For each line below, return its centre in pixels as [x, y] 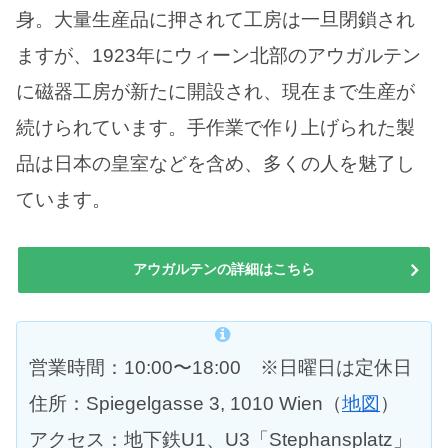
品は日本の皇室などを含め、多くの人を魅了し [215, 164]
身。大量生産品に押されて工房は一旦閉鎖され [215, 20]
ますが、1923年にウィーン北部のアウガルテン [218, 56]
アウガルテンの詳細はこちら [224, 268]
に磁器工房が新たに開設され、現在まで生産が [215, 92]
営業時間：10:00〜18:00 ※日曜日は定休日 [220, 368]
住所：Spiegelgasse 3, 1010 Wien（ [185, 404]
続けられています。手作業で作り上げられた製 [215, 128]
